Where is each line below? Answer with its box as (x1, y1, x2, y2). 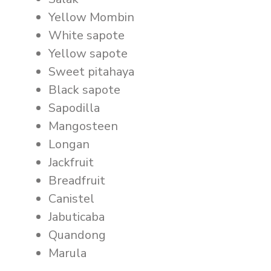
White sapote (48, 27, 125, 44)
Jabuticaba (48, 209, 105, 225)
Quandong (48, 227, 106, 243)
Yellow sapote (48, 45, 128, 62)
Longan (48, 136, 90, 152)
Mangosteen (48, 118, 118, 134)
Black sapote (48, 82, 120, 98)
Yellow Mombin (48, 9, 134, 25)
